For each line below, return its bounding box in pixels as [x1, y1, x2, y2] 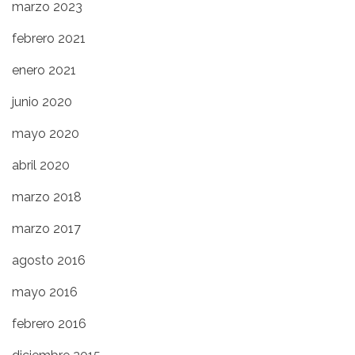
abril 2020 [12, 158, 70, 173]
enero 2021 [12, 63, 76, 78]
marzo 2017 [12, 221, 81, 236]
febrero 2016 [12, 316, 86, 331]
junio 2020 [12, 94, 72, 109]
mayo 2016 [12, 284, 78, 300]
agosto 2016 [12, 253, 86, 268]
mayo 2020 [12, 126, 79, 141]
